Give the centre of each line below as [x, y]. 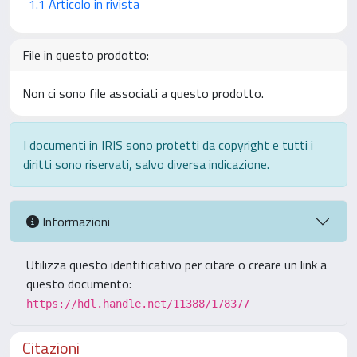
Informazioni [75, 221]
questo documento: [79, 284]
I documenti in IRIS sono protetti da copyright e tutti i [168, 145]
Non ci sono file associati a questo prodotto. [143, 93]
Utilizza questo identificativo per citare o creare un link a [177, 265]
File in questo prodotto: [86, 55]
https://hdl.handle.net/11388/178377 [138, 304]
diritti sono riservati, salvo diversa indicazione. [146, 164]
